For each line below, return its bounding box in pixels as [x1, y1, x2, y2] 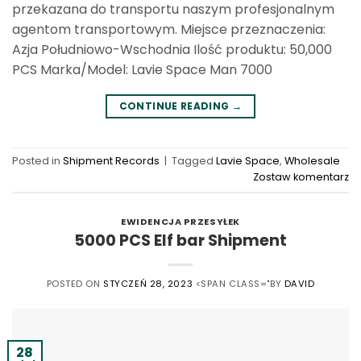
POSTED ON [46, 276, 104, 290]
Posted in [12, 154, 63, 168]
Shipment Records [63, 154, 160, 168]
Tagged [172, 154, 216, 168]
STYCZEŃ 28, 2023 [103, 276, 193, 290]
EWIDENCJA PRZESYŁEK [121, 214, 240, 228]
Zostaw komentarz [253, 170, 349, 185]
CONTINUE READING [118, 98, 232, 113]
